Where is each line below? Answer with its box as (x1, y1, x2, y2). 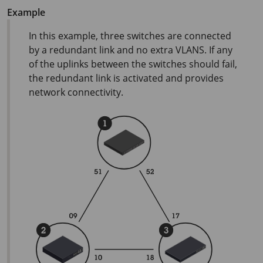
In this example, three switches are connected (29, 29, 231, 42)
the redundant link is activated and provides (29, 71, 224, 85)
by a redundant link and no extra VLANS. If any (29, 43, 232, 56)
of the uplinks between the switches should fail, (29, 57, 237, 70)
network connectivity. (29, 85, 123, 99)
